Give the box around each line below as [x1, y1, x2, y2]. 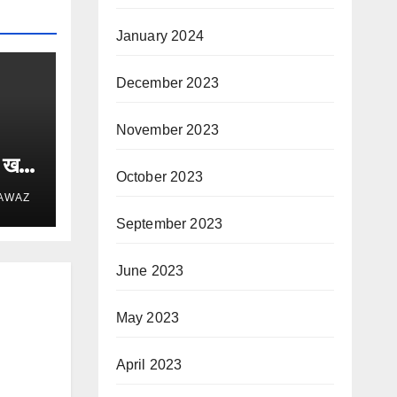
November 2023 [115, 122, 220, 137]
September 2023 [115, 216, 223, 231]
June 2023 [115, 263, 184, 278]
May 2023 [115, 310, 180, 325]
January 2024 [115, 28, 204, 43]
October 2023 [115, 169, 203, 184]
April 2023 [115, 357, 183, 372]
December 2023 [115, 75, 220, 90]
